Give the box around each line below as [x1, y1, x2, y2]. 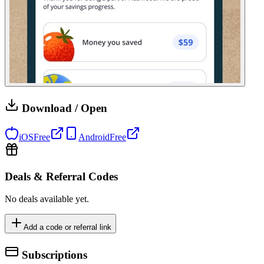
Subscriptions [19, 248, 87, 261]
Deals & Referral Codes [5, 170, 118, 183]
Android [78, 131, 110, 142]
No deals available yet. [5, 194, 89, 204]
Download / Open [19, 102, 107, 115]
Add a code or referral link [24, 223, 111, 232]
